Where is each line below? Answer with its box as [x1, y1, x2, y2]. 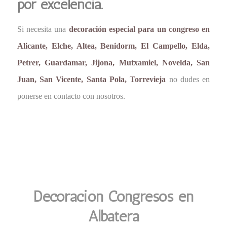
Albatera [88, 207, 139, 226]
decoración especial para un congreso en [68, 24, 210, 33]
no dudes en [166, 74, 210, 84]
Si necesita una [17, 24, 69, 33]
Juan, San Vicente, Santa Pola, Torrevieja [17, 74, 166, 84]
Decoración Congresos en [33, 187, 194, 206]
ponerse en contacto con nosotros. [17, 91, 125, 100]
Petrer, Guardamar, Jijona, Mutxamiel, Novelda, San [17, 58, 210, 67]
